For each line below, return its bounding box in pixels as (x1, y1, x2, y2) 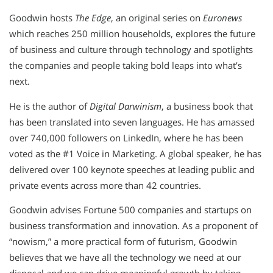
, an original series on (111, 12, 203, 24)
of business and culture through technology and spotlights (9, 44, 253, 56)
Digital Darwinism (90, 100, 161, 112)
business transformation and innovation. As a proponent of (9, 220, 258, 232)
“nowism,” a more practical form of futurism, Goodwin (9, 236, 237, 248)
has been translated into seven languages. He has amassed (9, 116, 255, 128)
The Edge (75, 12, 111, 24)
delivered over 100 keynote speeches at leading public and (9, 163, 255, 175)
